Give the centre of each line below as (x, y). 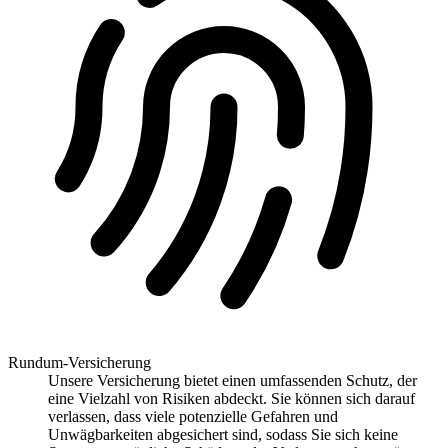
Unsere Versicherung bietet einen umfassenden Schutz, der (232, 381)
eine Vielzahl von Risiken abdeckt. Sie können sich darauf (231, 399)
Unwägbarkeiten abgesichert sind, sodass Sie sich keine (223, 435)
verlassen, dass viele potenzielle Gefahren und (193, 417)
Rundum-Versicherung (79, 363)
